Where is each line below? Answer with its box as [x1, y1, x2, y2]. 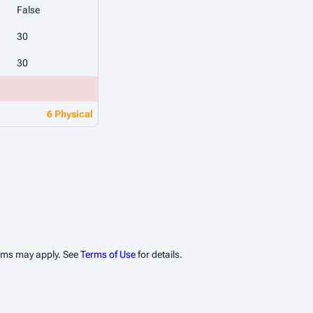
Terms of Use [80, 249, 136, 260]
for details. [136, 249, 182, 260]
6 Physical [47, 108, 93, 119]
